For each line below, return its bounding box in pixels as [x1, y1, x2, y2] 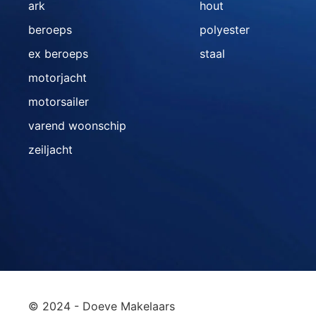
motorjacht [28, 71, 87, 85]
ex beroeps [28, 47, 88, 61]
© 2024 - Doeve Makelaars [28, 299, 175, 314]
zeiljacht [28, 142, 73, 157]
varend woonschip [28, 119, 126, 133]
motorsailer [28, 95, 89, 109]
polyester [200, 23, 250, 37]
